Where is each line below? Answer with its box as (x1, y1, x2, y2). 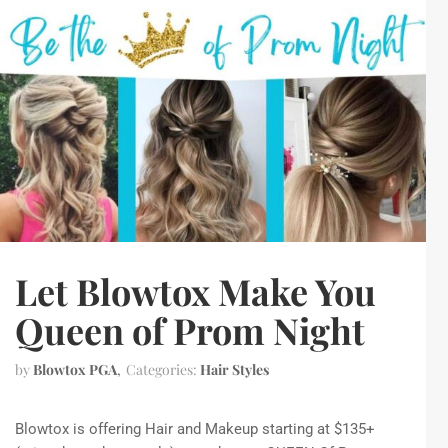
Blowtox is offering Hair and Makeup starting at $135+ (15, 419, 375, 438)
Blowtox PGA (33, 359, 117, 379)
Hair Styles (200, 359, 269, 379)
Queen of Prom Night (15, 305, 365, 354)
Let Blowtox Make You (15, 266, 376, 315)
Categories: (126, 359, 200, 379)
